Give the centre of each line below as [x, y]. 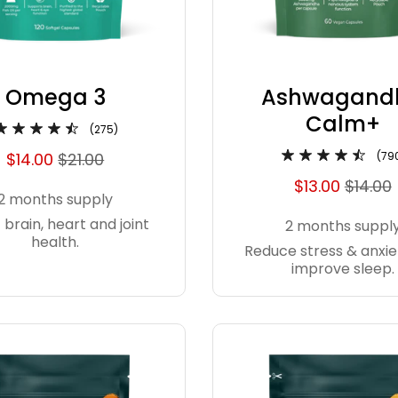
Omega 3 [55, 98]
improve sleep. [342, 269]
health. [56, 243]
